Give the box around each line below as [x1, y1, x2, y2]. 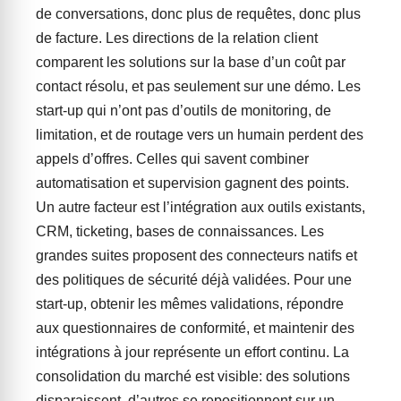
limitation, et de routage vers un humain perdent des [36, 127, 363, 142]
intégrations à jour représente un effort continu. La [36, 345, 349, 360]
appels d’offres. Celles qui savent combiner [36, 151, 309, 166]
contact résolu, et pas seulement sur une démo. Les [36, 79, 361, 94]
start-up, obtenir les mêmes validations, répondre [36, 296, 344, 311]
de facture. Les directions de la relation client [36, 30, 318, 46]
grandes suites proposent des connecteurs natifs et [36, 248, 357, 263]
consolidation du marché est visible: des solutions [36, 369, 350, 384]
